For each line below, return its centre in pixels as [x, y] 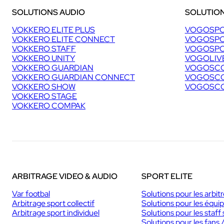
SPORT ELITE [167, 176]
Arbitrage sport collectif [53, 203]
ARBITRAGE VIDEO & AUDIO [65, 176]
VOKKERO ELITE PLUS [53, 29]
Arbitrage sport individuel [56, 212]
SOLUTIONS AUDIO [48, 12]
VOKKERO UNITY [43, 58]
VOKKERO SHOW [44, 86]
